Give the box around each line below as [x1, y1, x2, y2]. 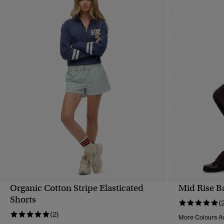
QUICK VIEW [63, 191, 103, 199]
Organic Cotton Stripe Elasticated [10, 182, 143, 194]
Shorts [10, 194, 36, 205]
